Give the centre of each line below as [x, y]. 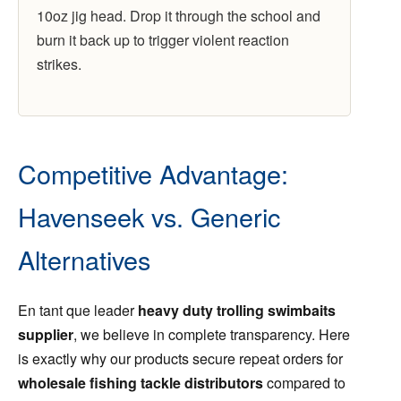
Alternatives [84, 260]
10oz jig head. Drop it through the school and [179, 16]
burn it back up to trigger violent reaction [163, 40]
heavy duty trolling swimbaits [237, 310]
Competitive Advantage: [153, 174]
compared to [304, 382]
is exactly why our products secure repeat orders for [180, 358]
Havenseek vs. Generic [149, 217]
